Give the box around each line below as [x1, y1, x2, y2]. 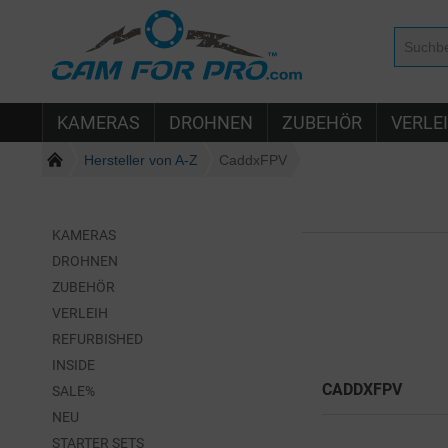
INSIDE [52, 357, 95, 374]
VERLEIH [52, 305, 108, 322]
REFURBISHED [52, 331, 143, 348]
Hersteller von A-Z [84, 151, 198, 168]
